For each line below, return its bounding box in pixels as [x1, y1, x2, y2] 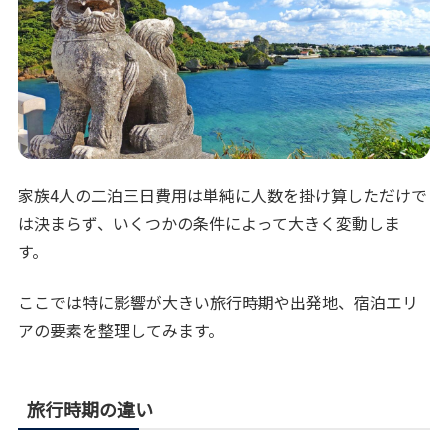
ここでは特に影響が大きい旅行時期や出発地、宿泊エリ [18, 289, 419, 314]
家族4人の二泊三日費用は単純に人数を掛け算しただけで [18, 183, 428, 208]
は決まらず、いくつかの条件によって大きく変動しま [18, 211, 401, 236]
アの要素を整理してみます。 [18, 317, 225, 342]
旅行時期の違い [27, 395, 154, 422]
